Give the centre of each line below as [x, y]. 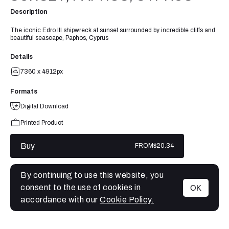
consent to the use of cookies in [81, 187]
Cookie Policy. [127, 200]
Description [29, 12]
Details [21, 56]
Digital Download [44, 106]
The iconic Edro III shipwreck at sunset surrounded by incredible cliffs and [113, 30]
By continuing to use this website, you [92, 175]
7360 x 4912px [42, 71]
